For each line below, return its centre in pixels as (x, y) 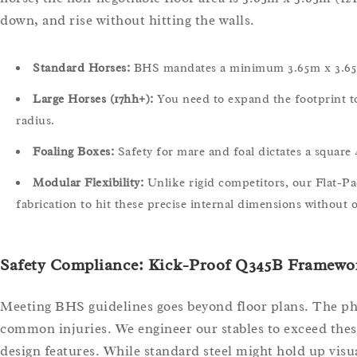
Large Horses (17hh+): (93, 99)
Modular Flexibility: (88, 182)
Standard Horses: (81, 68)
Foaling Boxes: (73, 151)
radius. (35, 120)
